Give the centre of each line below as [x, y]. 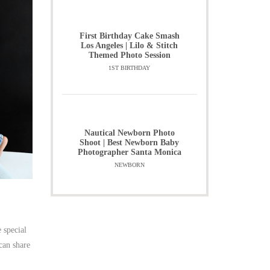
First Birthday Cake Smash [129, 36]
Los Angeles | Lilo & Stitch [130, 46]
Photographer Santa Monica [129, 152]
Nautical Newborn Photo [129, 133]
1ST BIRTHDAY [130, 68]
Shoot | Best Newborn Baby [130, 143]
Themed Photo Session [129, 55]
